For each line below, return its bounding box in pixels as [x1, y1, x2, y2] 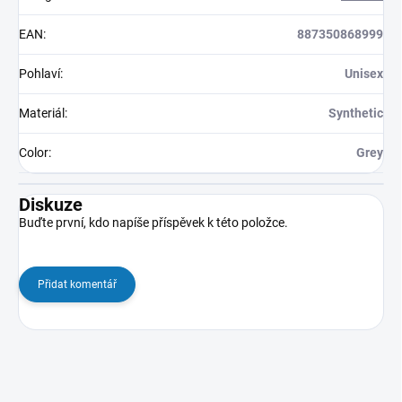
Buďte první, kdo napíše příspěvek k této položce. [19, 215, 288, 231]
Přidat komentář [38, 278, 117, 292]
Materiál [19, 106, 65, 121]
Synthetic [328, 106, 383, 121]
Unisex [345, 66, 383, 82]
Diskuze [19, 194, 83, 216]
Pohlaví [19, 66, 60, 82]
